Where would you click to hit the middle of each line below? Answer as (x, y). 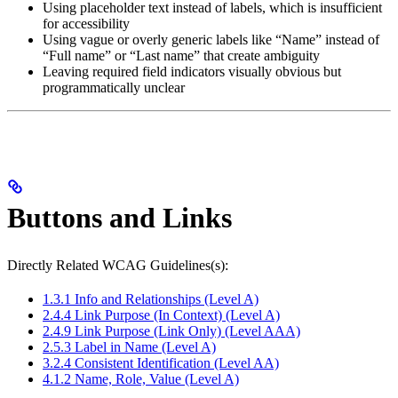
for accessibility (86, 24)
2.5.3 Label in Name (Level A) (129, 347)
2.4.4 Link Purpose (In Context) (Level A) (161, 315)
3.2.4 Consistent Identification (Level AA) (161, 363)
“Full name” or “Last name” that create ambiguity (181, 56)
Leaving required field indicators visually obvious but (192, 72)
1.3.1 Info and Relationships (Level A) (151, 299)
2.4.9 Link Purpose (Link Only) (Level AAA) (171, 331)
